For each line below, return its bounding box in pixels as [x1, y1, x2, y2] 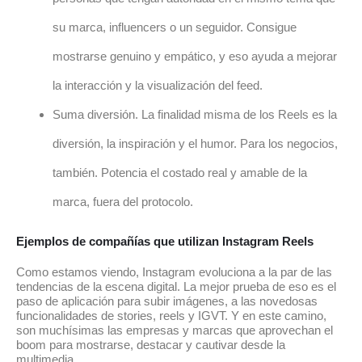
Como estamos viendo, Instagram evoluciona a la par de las [16, 265, 332, 280]
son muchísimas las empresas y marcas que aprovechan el [16, 323, 333, 338]
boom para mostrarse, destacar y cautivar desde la [16, 338, 285, 352]
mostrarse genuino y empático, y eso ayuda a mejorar [53, 48, 337, 63]
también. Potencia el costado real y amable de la [53, 165, 307, 179]
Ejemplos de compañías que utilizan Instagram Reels [16, 234, 314, 249]
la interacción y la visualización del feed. [53, 78, 263, 92]
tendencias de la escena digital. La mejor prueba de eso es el [16, 280, 336, 294]
